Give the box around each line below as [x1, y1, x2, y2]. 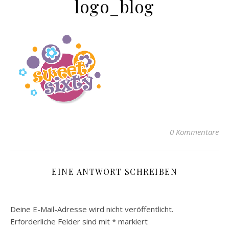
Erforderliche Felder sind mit [10, 216, 112, 226]
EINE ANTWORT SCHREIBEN [52, 166, 177, 177]
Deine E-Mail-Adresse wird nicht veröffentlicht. [10, 204, 173, 214]
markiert [116, 216, 148, 226]
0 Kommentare [170, 127, 219, 137]
